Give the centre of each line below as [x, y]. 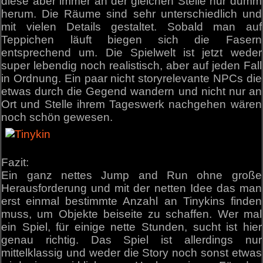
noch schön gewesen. [57, 117]
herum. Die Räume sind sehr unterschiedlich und [131, 14]
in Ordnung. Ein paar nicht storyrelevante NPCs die [131, 79]
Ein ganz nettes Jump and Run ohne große [131, 176]
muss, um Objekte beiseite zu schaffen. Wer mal [131, 214]
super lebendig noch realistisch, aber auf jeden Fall [131, 66]
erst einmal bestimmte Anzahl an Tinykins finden [131, 201]
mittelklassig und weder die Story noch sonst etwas [131, 253]
